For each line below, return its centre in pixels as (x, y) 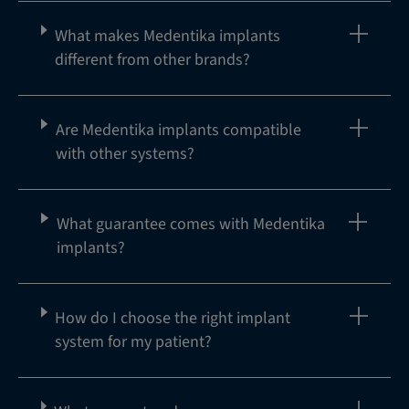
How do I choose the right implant (173, 318)
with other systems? (125, 153)
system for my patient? (134, 341)
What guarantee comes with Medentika (190, 224)
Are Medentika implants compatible (178, 130)
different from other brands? (152, 59)
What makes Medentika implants (167, 36)
